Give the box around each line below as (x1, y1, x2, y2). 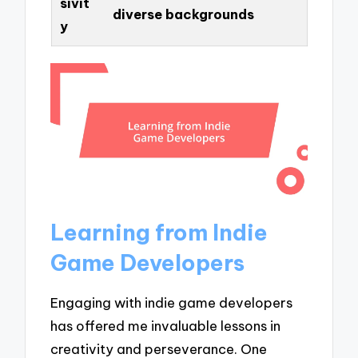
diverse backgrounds (112, 5, 254, 22)
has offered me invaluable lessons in (50, 316, 281, 334)
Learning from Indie (50, 218, 268, 247)
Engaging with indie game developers (50, 293, 293, 311)
